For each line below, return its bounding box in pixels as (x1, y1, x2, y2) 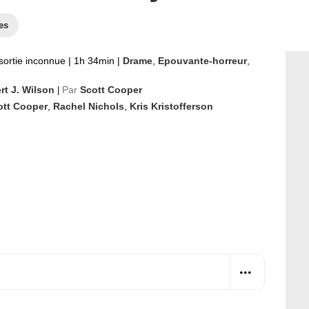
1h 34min (71, 55, 117, 66)
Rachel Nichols (53, 101, 124, 112)
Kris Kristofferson (130, 101, 213, 112)
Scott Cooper (80, 84, 142, 95)
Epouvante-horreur (158, 55, 247, 66)
